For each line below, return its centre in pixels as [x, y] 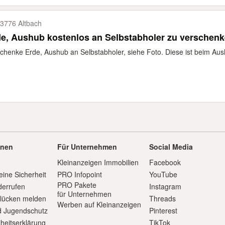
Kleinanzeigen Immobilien [98, 162]
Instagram [165, 186]
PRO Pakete [77, 185]
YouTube [163, 174]
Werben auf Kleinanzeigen [99, 204]
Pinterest [163, 210]
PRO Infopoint [79, 174]
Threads [163, 198]
